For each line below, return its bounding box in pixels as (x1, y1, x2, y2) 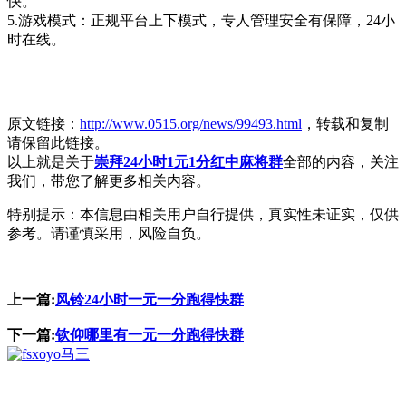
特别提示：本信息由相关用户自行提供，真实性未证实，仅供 (7, 206, 399, 222)
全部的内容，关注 (283, 153, 399, 169)
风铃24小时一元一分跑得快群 (55, 291, 244, 307)
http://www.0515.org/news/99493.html (80, 115, 302, 131)
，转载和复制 (302, 115, 389, 131)
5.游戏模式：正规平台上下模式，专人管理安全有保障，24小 (7, 12, 395, 28)
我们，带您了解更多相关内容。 (7, 172, 210, 188)
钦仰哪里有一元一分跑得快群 (55, 326, 244, 343)
